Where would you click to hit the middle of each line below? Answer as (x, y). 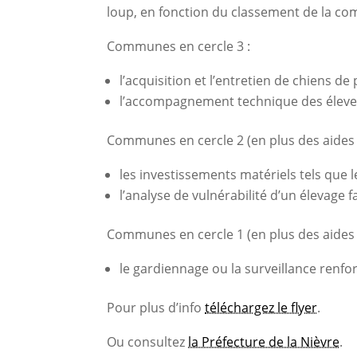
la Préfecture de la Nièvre (264, 342)
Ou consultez (148, 342)
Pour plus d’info (156, 308)
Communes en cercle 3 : (179, 47)
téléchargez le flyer (261, 308)
